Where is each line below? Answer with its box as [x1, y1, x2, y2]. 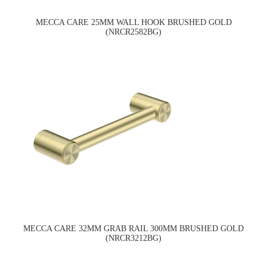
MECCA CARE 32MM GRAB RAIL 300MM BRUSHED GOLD [23, 224, 244, 234]
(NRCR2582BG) [105, 27, 162, 37]
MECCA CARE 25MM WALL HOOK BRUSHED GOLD [35, 18, 232, 27]
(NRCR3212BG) [105, 234, 162, 243]
